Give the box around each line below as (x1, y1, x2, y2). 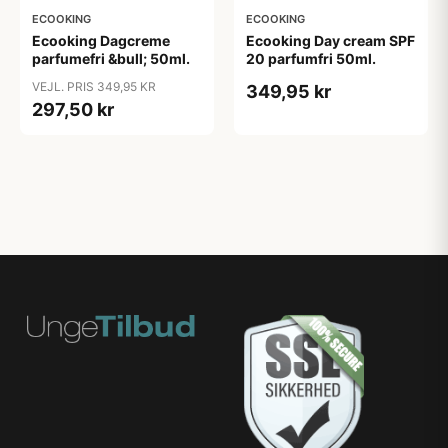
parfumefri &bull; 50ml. (32, 50, 190, 68)
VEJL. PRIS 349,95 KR (32, 79, 156, 95)
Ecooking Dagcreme (32, 32, 170, 50)
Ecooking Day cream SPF (246, 32, 415, 50)
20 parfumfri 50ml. (246, 50, 376, 68)
